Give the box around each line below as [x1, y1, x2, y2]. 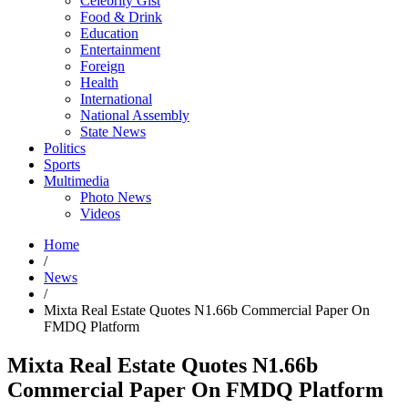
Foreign [80, 58, 125, 75]
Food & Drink [80, 9, 162, 25]
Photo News [80, 189, 151, 206]
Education [80, 25, 138, 42]
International [80, 91, 152, 107]
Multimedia [44, 173, 109, 189]
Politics [44, 140, 86, 157]
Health [80, 75, 118, 91]
